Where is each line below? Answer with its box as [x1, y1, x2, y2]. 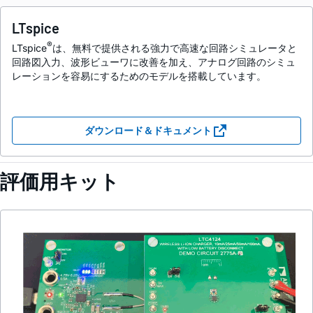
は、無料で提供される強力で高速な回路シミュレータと [52, 42, 297, 54]
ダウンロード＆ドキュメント [85, 124, 212, 137]
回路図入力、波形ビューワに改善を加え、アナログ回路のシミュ [12, 56, 296, 68]
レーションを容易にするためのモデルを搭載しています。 [12, 70, 266, 82]
